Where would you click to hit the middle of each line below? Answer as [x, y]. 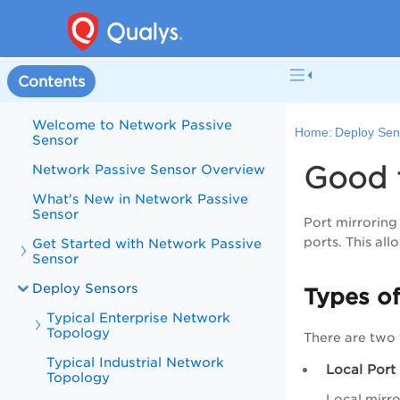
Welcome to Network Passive [133, 125]
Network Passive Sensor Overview [149, 169]
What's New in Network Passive [141, 199]
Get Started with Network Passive [147, 243]
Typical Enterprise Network [139, 317]
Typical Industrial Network [136, 362]
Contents [51, 81]
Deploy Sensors [86, 288]
